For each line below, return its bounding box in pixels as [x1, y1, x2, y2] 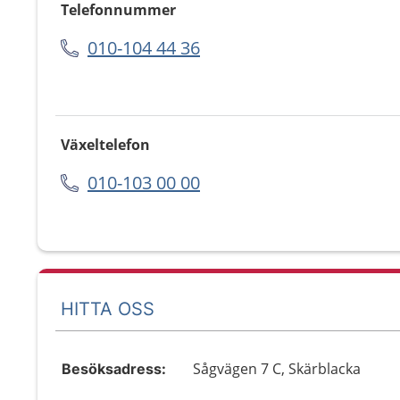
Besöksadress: [62, 360, 166, 378]
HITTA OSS [61, 297, 154, 320]
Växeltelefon [61, 135, 150, 154]
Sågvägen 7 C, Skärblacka [193, 359, 362, 379]
